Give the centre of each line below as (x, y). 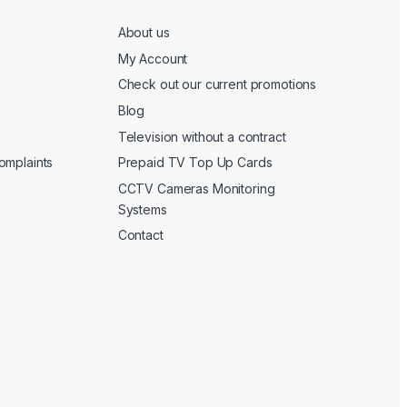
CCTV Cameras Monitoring (196, 188)
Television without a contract (202, 136)
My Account (153, 58)
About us (144, 33)
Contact (140, 235)
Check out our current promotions (217, 84)
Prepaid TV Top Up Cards (195, 163)
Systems (142, 209)
